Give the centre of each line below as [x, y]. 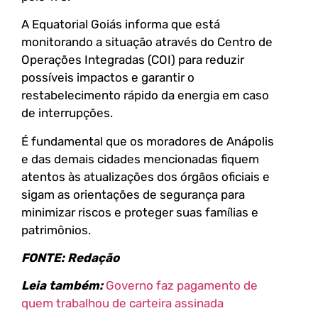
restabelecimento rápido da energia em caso [145, 95]
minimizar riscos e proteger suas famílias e [140, 212]
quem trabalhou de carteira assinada [122, 303]
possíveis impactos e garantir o [108, 78]
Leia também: [62, 286]
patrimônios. [56, 230]
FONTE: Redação [72, 257]
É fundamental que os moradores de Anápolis [148, 141]
